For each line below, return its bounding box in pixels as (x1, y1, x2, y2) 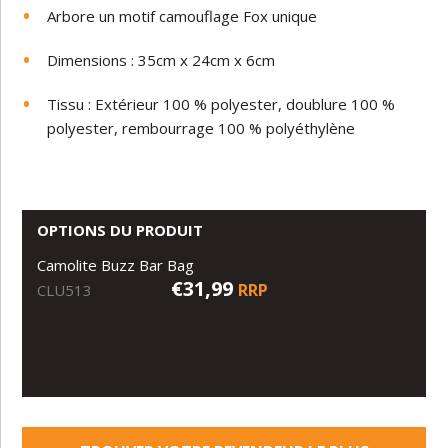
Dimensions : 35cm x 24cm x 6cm (47, 49, 276, 70)
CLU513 (37, 279, 93, 300)
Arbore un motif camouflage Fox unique (47, 5, 318, 26)
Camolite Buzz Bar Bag (37, 254, 199, 275)
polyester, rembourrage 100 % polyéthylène (47, 117, 356, 138)
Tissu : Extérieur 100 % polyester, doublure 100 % (47, 93, 396, 114)
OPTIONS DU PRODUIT (37, 219, 204, 240)
